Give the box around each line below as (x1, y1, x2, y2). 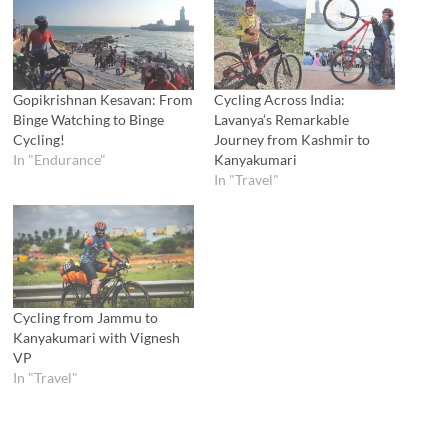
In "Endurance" (13, 151, 107, 169)
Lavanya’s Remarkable (213, 111, 349, 129)
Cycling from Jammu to (13, 309, 159, 327)
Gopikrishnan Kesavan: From (13, 91, 194, 109)
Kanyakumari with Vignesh (13, 329, 181, 347)
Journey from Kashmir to (213, 131, 370, 149)
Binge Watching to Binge (13, 111, 165, 129)
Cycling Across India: (213, 91, 345, 109)
